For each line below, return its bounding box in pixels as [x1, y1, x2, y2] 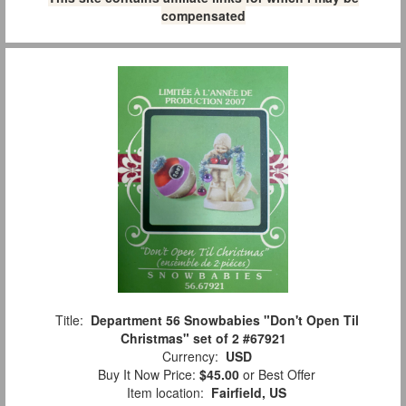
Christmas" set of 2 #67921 [120, 329, 286, 348]
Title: [47, 311, 91, 330]
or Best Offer [239, 365, 315, 384]
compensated [160, 5, 246, 24]
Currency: [154, 347, 226, 366]
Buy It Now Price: [91, 365, 199, 384]
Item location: [120, 383, 211, 402]
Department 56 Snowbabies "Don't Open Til [90, 311, 359, 330]
